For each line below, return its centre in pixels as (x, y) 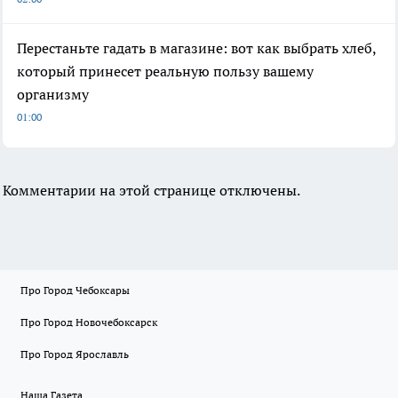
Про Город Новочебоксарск (89, 322)
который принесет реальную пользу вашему (165, 71)
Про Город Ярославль (75, 354)
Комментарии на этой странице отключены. (151, 190)
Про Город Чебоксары (75, 290)
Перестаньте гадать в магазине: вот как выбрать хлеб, (196, 48)
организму (53, 94)
